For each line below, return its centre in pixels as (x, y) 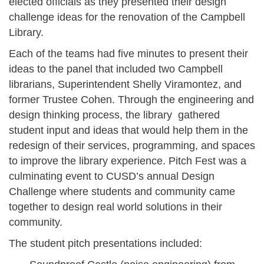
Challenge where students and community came (122, 191)
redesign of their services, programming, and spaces (132, 145)
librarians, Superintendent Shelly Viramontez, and (125, 84)
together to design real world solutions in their (117, 207)
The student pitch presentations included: (105, 243)
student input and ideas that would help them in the (128, 130)
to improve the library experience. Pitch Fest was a (128, 161)
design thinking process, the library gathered (114, 115)
